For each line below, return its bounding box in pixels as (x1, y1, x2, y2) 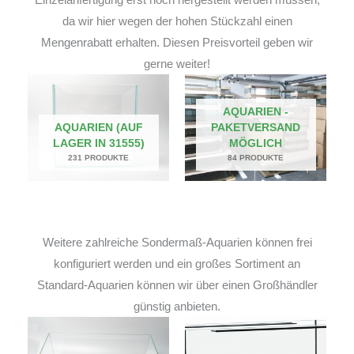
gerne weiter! (144, 57, 210, 71)
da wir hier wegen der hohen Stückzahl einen (62, 14, 292, 28)
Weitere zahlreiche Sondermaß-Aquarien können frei (42, 235, 312, 250)
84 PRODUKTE (228, 153, 284, 162)
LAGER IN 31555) (52, 137, 145, 149)
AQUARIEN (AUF (54, 121, 143, 134)
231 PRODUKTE (68, 153, 129, 162)
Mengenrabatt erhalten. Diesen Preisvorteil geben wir (41, 36, 313, 50)
